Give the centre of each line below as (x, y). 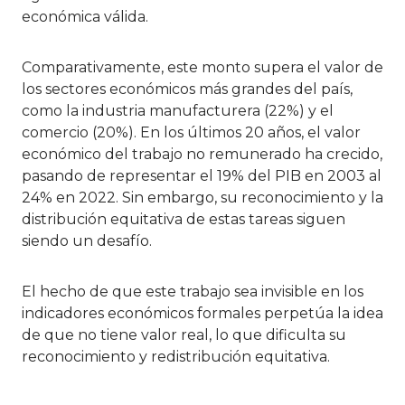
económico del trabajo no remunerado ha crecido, (202, 154)
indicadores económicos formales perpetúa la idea (202, 313)
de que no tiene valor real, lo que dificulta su (184, 334)
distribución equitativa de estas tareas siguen (184, 219)
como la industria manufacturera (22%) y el (178, 110)
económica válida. (85, 16)
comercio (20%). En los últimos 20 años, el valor (191, 132)
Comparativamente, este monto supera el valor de (202, 67)
